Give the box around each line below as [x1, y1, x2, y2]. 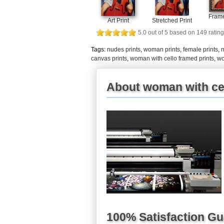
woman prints [143, 45, 180, 53]
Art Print [107, 16, 129, 24]
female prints [183, 45, 218, 53]
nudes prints [107, 45, 140, 53]
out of [146, 28, 164, 36]
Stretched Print [152, 16, 192, 24]
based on [168, 28, 196, 36]
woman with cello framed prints [130, 54, 214, 62]
